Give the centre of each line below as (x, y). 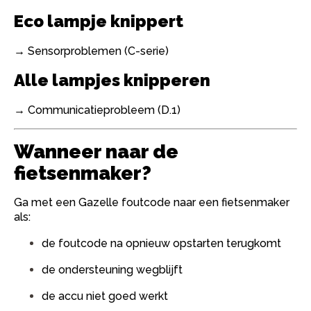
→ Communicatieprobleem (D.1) (97, 110)
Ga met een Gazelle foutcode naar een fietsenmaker (152, 202)
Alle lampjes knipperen (112, 80)
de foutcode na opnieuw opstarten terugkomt (161, 243)
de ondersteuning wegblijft (112, 270)
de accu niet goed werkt (105, 296)
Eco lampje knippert (99, 21)
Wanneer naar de (96, 152)
